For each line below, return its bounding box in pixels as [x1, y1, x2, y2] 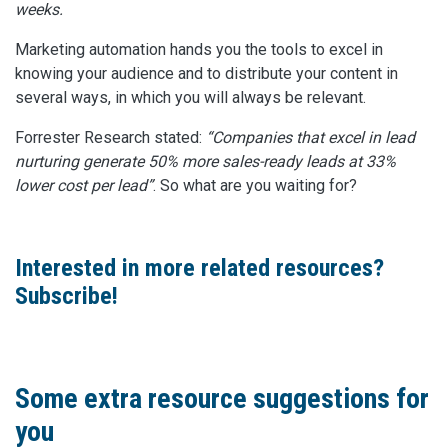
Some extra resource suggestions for [15, 382, 429, 416]
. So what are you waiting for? [153, 176, 357, 196]
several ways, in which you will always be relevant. [15, 88, 366, 108]
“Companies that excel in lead [202, 128, 415, 148]
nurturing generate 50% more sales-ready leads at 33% [15, 152, 396, 172]
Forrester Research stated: [15, 128, 202, 148]
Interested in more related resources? [15, 254, 384, 283]
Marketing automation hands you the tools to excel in [15, 40, 383, 60]
